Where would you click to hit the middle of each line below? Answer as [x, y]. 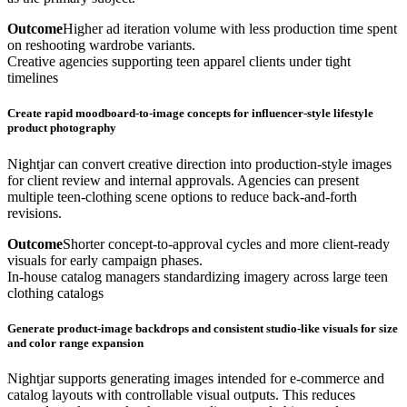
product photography [62, 128]
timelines [33, 78]
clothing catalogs [55, 293]
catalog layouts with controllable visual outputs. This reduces [181, 394]
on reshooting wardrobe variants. [101, 45]
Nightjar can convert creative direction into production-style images [199, 164]
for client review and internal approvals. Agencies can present [183, 180]
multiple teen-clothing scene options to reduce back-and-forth [182, 196]
